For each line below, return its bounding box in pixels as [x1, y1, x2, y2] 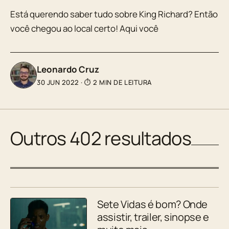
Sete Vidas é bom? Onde [97, 197, 208, 211]
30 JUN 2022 [37, 77, 81, 87]
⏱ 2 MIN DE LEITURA [84, 77, 152, 87]
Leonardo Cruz [37, 63, 99, 75]
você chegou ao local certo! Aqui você [10, 22, 158, 34]
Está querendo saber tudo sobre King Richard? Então [10, 8, 218, 20]
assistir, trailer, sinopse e [97, 210, 209, 224]
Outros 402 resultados [10, 125, 191, 151]
